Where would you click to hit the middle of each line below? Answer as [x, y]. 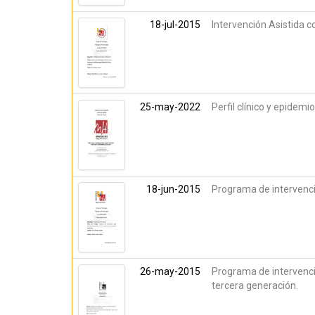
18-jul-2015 [175, 25]
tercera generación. [255, 285]
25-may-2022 [170, 107]
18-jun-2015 [173, 189]
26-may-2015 [170, 271]
